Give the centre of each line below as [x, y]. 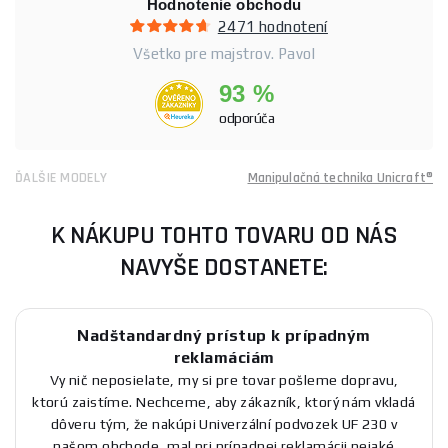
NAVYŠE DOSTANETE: [224, 267]
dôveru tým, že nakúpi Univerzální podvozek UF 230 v [224, 424]
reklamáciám [224, 357]
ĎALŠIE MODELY [61, 178]
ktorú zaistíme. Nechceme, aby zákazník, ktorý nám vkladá [224, 402]
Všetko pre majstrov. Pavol [224, 53]
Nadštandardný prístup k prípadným [224, 335]
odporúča [247, 118]
